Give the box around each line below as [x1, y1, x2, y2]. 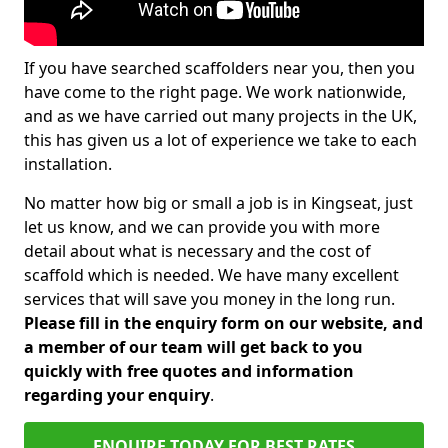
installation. [24, 153, 112, 175]
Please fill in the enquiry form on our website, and [24, 312, 423, 334]
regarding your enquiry [24, 384, 210, 406]
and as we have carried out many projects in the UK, [24, 105, 417, 127]
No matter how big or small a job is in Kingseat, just [24, 192, 413, 214]
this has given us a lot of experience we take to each [24, 129, 417, 151]
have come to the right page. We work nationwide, [24, 81, 406, 103]
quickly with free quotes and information [24, 360, 354, 382]
